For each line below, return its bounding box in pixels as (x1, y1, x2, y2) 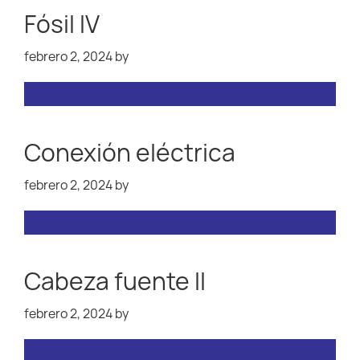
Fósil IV (24, 6, 100, 40)
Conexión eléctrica (24, 135, 235, 169)
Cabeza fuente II (24, 264, 206, 297)
